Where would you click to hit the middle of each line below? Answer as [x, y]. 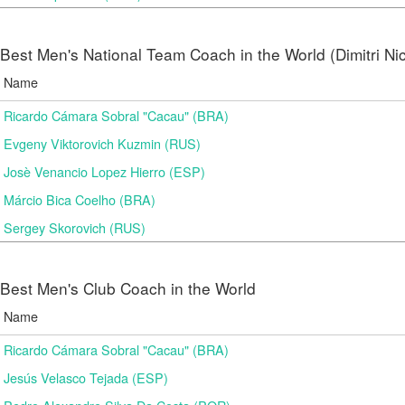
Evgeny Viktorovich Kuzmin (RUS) [102, 143]
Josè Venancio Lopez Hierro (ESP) [104, 171]
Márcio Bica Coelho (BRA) [80, 199]
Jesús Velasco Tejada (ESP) [86, 377]
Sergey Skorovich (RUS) [75, 227]
